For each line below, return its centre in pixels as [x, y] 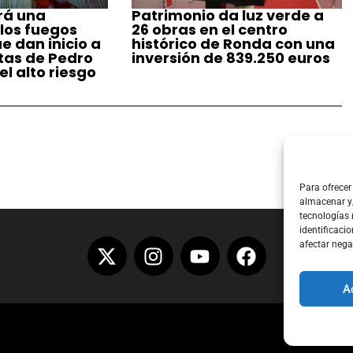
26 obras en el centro [210, 30]
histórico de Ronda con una [234, 44]
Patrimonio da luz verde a [228, 16]
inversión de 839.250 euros [231, 58]
